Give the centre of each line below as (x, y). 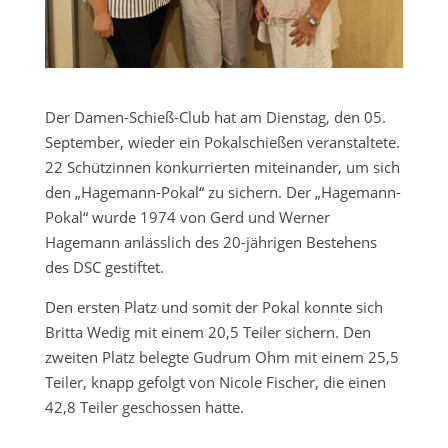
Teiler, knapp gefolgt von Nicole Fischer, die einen (215, 382)
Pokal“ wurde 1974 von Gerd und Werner (187, 217)
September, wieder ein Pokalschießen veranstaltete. (222, 142)
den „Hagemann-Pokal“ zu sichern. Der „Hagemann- (222, 192)
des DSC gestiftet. (104, 267)
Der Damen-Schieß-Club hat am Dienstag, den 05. (215, 117)
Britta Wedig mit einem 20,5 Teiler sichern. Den (207, 332)
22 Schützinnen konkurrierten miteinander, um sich (222, 167)
